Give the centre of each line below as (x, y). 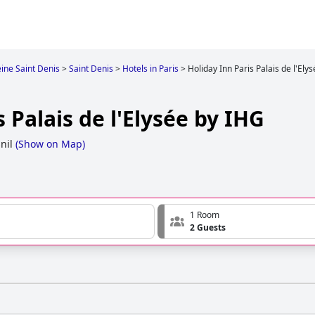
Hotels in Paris (150, 69)
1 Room (205, 215)
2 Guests (208, 228)
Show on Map (50, 144)
